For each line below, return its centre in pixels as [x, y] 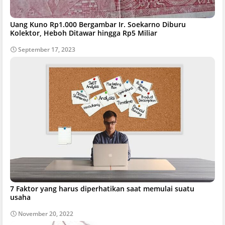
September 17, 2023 [47, 50]
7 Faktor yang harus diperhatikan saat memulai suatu [102, 189]
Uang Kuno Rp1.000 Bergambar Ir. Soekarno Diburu [98, 25]
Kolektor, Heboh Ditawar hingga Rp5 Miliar [84, 33]
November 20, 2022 [46, 214]
